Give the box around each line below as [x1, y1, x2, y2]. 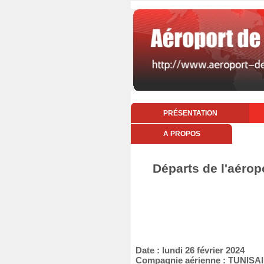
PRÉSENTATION [163, 109, 217, 117]
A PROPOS [163, 130, 200, 138]
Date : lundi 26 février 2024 [131, 245, 245, 255]
